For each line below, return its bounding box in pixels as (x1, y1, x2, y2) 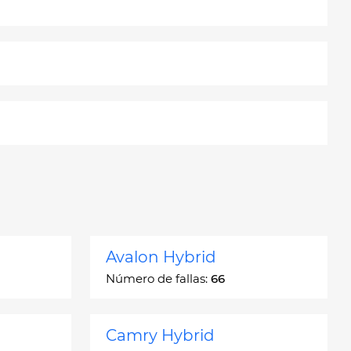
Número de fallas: (106, 271, 211, 286)
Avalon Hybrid (106, 248, 216, 266)
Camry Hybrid (106, 326, 215, 345)
